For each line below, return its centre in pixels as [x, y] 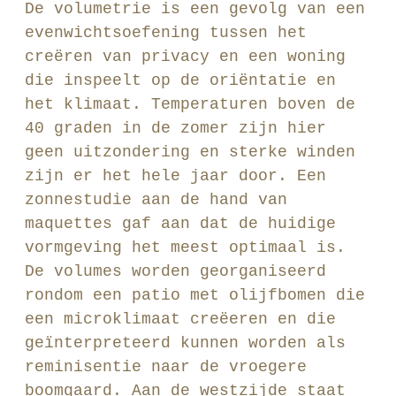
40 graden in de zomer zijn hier [175, 128]
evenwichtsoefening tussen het [166, 33]
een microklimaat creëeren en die [180, 319]
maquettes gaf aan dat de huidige [180, 224]
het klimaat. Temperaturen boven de [190, 104]
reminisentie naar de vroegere [166, 367]
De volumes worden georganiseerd [175, 271]
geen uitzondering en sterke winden [190, 152]
